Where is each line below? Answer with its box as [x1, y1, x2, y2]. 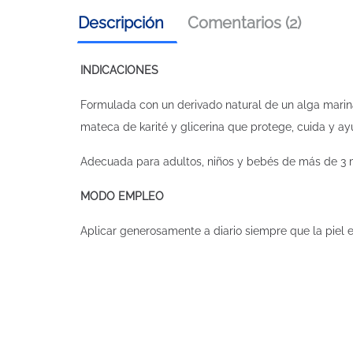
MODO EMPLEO [80, 190, 164, 203]
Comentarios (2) [188, 13, 301, 32]
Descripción [78, 13, 164, 32]
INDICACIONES [80, 64, 158, 76]
